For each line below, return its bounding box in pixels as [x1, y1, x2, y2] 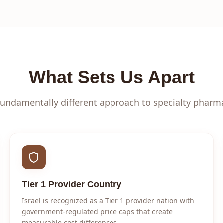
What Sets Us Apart [28, 67, 195, 87]
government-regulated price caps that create [21, 207, 173, 216]
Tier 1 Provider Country [21, 179, 121, 189]
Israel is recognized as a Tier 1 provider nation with [21, 196, 194, 205]
